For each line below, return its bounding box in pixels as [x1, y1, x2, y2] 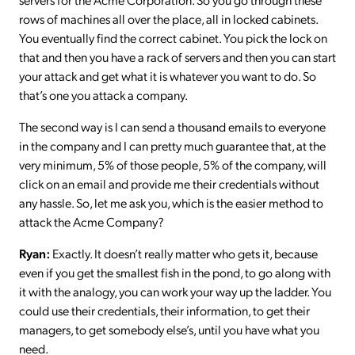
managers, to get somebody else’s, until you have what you [19, 320, 319, 338]
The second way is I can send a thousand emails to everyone [19, 117, 326, 135]
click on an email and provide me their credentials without [19, 174, 319, 192]
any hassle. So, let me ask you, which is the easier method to [19, 193, 323, 211]
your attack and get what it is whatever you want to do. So [19, 67, 316, 84]
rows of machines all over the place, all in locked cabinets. [19, 10, 318, 27]
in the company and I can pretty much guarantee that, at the [19, 136, 326, 154]
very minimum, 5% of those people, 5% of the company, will [19, 155, 326, 173]
